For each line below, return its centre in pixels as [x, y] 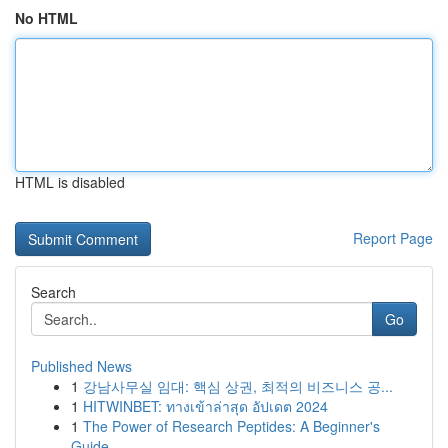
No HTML [46, 18]
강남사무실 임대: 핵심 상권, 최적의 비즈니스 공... [238, 386]
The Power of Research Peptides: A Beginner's [231, 426]
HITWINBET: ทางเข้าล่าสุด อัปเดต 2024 [205, 406]
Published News [81, 366]
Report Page [393, 238]
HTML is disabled [70, 182]
